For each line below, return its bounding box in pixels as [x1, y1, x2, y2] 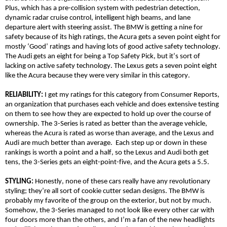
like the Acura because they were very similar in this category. [5, 71, 192, 80]
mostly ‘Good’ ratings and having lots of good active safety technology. [5, 43, 220, 51]
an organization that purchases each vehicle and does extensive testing [5, 100, 219, 108]
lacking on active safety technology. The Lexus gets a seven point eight [5, 62, 217, 70]
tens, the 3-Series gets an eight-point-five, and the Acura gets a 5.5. [5, 158, 209, 166]
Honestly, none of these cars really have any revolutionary [35, 177, 210, 185]
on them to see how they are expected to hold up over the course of [5, 110, 211, 118]
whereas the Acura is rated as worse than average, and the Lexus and [5, 129, 214, 137]
